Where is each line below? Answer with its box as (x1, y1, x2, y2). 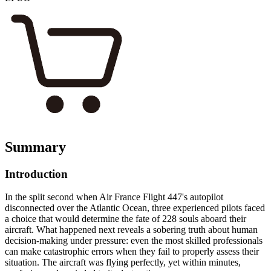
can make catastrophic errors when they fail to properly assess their (5, 246, 259, 257)
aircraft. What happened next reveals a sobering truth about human (5, 224, 258, 235)
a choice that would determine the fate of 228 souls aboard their (5, 214, 246, 224)
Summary (5, 139, 66, 155)
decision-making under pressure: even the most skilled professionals (5, 235, 263, 246)
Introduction (5, 167, 68, 180)
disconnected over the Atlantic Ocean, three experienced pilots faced (5, 203, 265, 214)
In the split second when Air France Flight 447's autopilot (5, 192, 223, 203)
